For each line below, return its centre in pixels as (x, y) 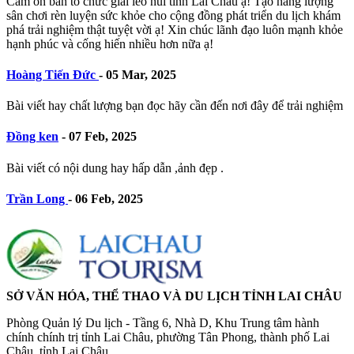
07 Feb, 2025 (101, 137)
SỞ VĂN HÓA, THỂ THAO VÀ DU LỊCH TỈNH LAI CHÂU (174, 296)
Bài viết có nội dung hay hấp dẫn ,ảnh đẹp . (115, 168)
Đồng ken (32, 137)
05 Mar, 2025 (139, 74)
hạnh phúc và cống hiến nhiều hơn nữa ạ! (110, 43)
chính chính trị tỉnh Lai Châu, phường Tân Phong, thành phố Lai (168, 337)
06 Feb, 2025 (107, 198)
